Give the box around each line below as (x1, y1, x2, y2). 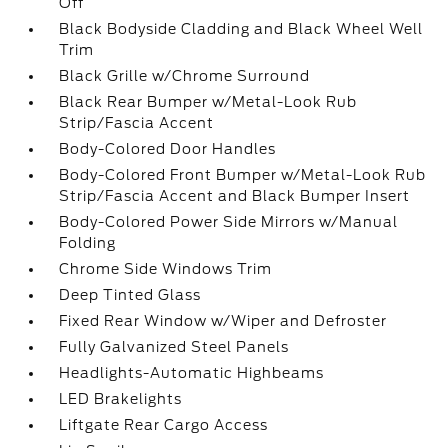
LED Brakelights (59, 391, 183, 407)
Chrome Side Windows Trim (59, 261, 273, 277)
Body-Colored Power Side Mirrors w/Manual (59, 214, 399, 230)
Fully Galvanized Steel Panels (59, 339, 290, 355)
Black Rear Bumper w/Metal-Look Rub (59, 94, 358, 110)
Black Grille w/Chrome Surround (59, 68, 311, 84)
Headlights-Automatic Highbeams (59, 365, 325, 381)
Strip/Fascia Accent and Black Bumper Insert (59, 188, 411, 204)
